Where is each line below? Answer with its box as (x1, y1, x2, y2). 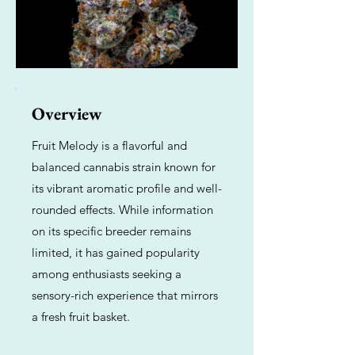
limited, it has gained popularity (32, 245, 200, 260)
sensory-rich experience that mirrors (32, 288, 218, 303)
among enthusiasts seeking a (32, 266, 181, 281)
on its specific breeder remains (32, 223, 191, 239)
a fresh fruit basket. (32, 309, 130, 324)
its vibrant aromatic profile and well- (32, 181, 222, 196)
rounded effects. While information (32, 202, 213, 217)
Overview (32, 102, 102, 125)
